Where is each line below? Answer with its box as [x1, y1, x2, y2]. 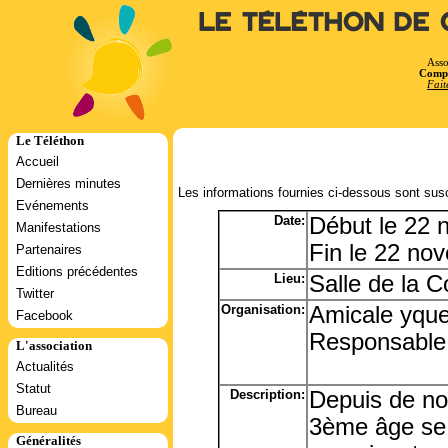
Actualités [16, 359, 74, 374]
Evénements [16, 198, 89, 213]
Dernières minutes [16, 176, 121, 191]
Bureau [16, 403, 57, 418]
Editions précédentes [16, 264, 138, 279]
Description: [229, 387, 305, 402]
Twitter [16, 286, 54, 301]
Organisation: [220, 302, 305, 317]
